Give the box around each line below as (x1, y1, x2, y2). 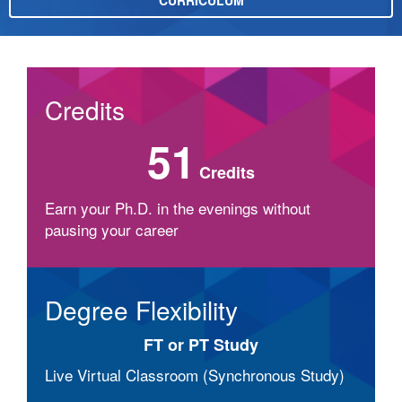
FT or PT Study (144, 333, 258, 356)
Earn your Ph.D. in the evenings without (45, 197, 310, 219)
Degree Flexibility (45, 292, 238, 328)
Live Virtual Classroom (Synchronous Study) (45, 363, 345, 386)
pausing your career (45, 218, 179, 240)
